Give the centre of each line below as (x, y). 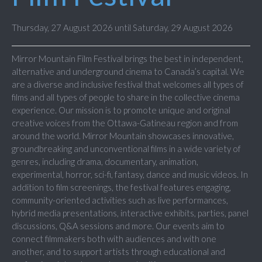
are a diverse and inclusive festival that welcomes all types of (128, 85)
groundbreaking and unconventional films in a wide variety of (126, 149)
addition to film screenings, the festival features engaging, (121, 187)
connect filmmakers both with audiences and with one (114, 239)
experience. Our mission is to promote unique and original (121, 110)
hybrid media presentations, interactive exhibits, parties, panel (130, 213)
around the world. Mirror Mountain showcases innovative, (123, 136)
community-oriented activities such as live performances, (120, 200)
